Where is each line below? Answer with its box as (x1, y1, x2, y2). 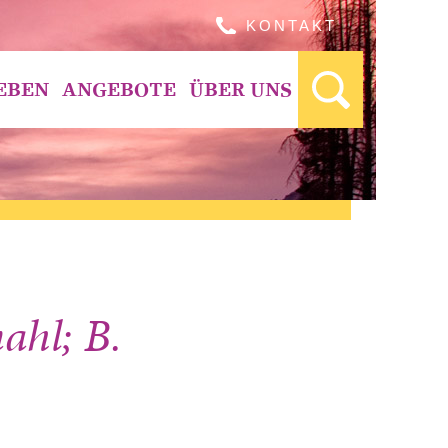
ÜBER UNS (188, 78, 292, 101)
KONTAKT (246, 17, 337, 34)
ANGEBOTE (61, 78, 176, 101)
